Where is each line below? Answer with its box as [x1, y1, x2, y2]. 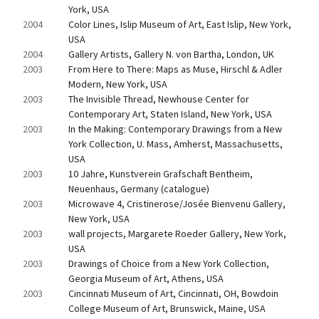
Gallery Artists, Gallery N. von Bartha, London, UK [68, 48, 274, 61]
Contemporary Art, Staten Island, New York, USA [68, 108, 272, 120]
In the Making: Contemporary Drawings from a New [68, 122, 282, 135]
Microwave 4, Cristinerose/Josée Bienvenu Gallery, [68, 197, 286, 210]
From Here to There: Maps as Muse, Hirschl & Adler [68, 63, 283, 75]
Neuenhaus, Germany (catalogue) [68, 182, 209, 195]
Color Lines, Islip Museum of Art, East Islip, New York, [68, 18, 291, 31]
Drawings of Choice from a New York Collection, [68, 257, 269, 270]
